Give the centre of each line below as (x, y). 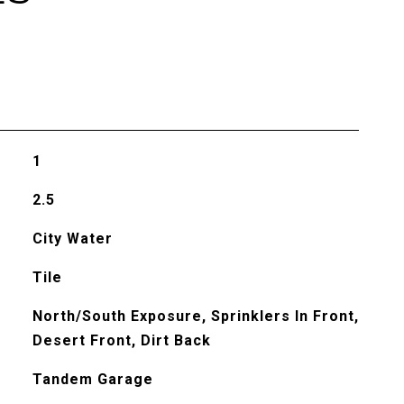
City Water (72, 239)
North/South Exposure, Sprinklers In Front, (195, 316)
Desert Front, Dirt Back (121, 340)
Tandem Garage (92, 379)
